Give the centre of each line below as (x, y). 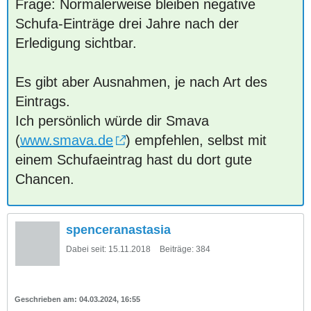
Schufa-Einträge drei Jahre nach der (127, 24)
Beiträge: (177, 249)
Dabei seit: (86, 249)
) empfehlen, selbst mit (196, 140)
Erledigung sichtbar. (76, 43)
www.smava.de (67, 140)
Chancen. (45, 179)
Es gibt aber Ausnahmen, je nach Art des (141, 82)
